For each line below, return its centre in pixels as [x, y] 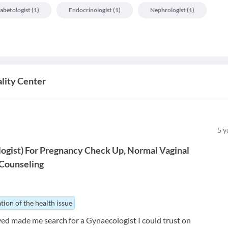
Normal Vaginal [159, 150]
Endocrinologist [90, 10]
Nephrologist [168, 10]
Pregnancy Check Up [82, 150]
